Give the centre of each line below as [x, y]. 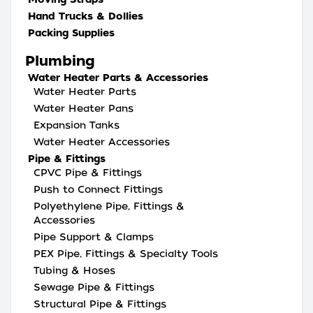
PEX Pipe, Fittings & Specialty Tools [126, 254]
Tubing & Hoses [74, 270]
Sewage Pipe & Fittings [94, 287]
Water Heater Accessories [102, 142]
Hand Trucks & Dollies [86, 16]
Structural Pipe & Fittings [100, 304]
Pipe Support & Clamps [94, 237]
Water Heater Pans [83, 108]
